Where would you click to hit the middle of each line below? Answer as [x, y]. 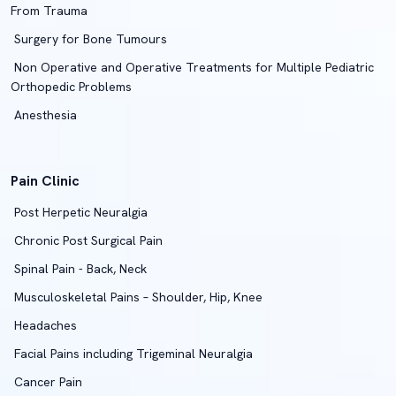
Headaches [44, 325]
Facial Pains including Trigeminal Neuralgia [132, 354]
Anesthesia [44, 115]
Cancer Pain [46, 382]
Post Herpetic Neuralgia [79, 212]
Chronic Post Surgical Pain [87, 240]
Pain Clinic [45, 181]
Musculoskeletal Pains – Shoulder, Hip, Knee [137, 297]
